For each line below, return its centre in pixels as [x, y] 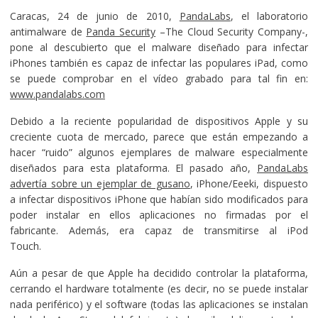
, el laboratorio [269, 16]
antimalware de [48, 31]
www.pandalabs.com [57, 94]
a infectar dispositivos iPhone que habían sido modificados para [159, 199]
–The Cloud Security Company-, [232, 31]
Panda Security [121, 31]
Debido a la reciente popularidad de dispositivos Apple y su [159, 121]
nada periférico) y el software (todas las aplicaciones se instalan [159, 304]
